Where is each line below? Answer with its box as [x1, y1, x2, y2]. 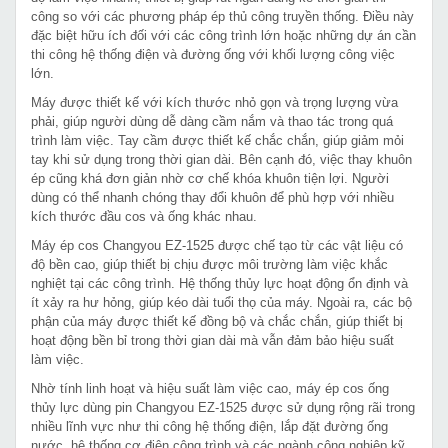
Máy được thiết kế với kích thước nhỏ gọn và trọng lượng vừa [31, 94, 398, 110]
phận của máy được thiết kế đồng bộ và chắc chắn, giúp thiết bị [31, 313, 403, 329]
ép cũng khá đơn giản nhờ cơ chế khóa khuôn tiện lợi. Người [31, 170, 389, 186]
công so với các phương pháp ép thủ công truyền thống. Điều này [31, 8, 414, 24]
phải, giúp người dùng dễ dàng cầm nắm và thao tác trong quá [31, 113, 393, 129]
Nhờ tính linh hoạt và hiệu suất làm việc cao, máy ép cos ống [31, 380, 389, 396]
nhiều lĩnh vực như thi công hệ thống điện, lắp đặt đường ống [31, 418, 388, 434]
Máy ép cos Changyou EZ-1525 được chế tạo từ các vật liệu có [31, 237, 403, 253]
